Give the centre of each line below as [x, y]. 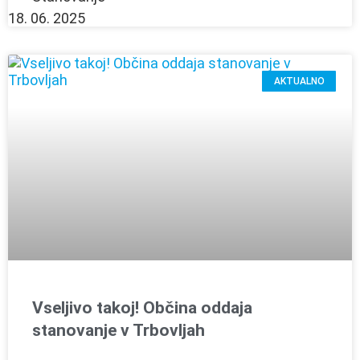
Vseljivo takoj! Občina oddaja [142, 307]
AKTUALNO [299, 82]
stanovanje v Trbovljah [119, 330]
